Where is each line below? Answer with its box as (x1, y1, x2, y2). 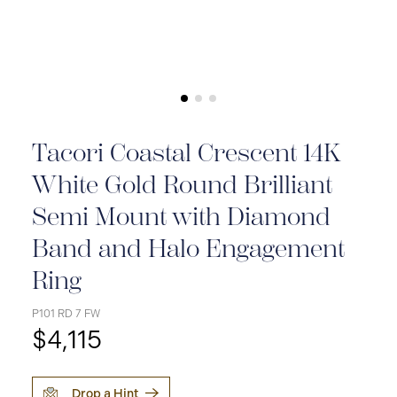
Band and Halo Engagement (32, 234, 345, 263)
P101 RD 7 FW (32, 307, 100, 320)
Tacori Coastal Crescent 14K (32, 138, 339, 167)
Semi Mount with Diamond (32, 202, 331, 231)
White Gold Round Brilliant (32, 170, 332, 199)
